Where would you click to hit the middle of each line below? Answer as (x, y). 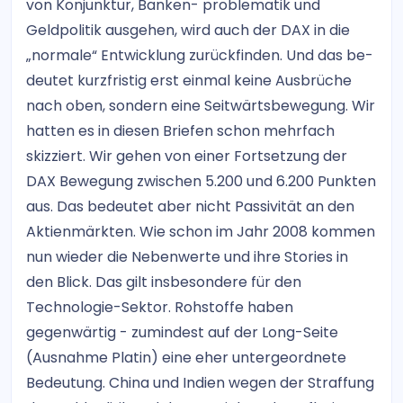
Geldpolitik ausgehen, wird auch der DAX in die (188, 30)
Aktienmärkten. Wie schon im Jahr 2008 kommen (201, 232)
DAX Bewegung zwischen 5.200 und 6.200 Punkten (201, 181)
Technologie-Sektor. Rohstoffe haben (160, 307)
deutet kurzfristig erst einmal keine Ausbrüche (189, 81)
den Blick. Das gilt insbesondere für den (164, 282)
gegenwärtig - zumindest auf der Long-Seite (182, 332)
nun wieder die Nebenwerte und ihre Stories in (187, 257)
